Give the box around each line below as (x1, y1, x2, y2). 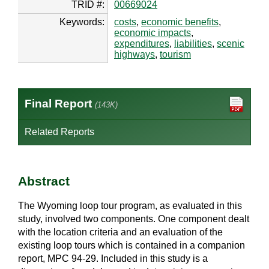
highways (114, 49, 155, 60)
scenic (217, 38, 244, 49)
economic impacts (114, 28, 191, 38)
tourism (160, 49, 191, 60)
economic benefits (141, 17, 219, 28)
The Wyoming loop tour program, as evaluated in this (18, 200, 242, 211)
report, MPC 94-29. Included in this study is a (18, 253, 208, 264)
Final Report (25, 97, 95, 110)
